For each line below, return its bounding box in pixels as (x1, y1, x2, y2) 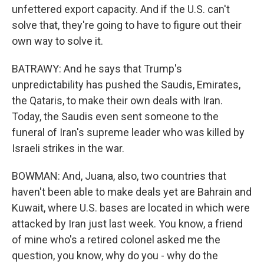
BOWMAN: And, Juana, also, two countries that (12, 170, 226, 182)
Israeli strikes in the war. (12, 142, 124, 154)
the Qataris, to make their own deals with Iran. (12, 94, 223, 107)
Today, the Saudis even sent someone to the (12, 110, 219, 123)
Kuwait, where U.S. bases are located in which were (12, 202, 250, 214)
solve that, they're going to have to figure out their (12, 19, 242, 31)
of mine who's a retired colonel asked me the (12, 233, 220, 246)
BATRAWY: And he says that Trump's (12, 62, 182, 75)
